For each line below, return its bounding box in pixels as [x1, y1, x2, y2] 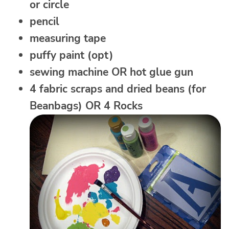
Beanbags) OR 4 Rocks [30, 99, 143, 113]
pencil [30, 14, 59, 29]
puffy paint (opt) [30, 48, 113, 63]
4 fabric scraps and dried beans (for [30, 82, 206, 97]
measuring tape [30, 31, 106, 46]
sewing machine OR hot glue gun [30, 65, 193, 80]
